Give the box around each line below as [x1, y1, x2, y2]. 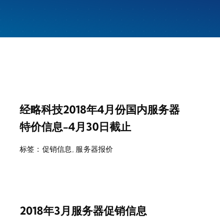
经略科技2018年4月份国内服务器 [19, 103, 180, 116]
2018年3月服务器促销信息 [19, 204, 147, 218]
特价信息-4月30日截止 [19, 120, 131, 134]
